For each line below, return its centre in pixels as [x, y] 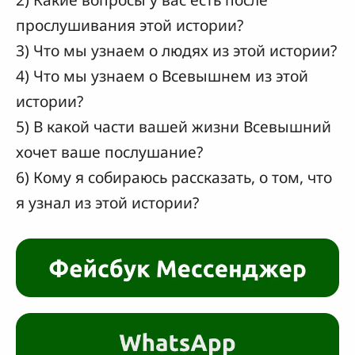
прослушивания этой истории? [130, 25]
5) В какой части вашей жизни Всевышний [174, 127]
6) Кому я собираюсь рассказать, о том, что [174, 177]
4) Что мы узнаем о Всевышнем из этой [162, 76]
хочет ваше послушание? [109, 152]
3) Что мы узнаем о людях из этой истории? [176, 51]
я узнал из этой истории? [107, 203]
